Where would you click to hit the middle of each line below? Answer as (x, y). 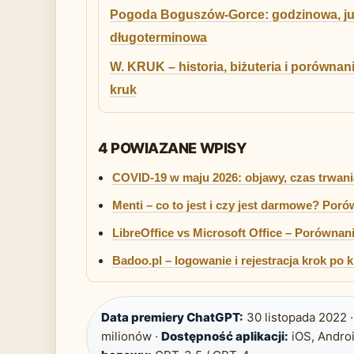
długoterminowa (158, 38)
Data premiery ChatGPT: (172, 318)
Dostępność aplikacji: (225, 337)
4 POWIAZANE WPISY (173, 148)
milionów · (131, 337)
